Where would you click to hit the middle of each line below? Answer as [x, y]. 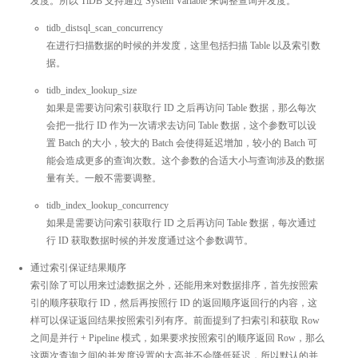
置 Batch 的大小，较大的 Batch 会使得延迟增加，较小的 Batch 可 [182, 143]
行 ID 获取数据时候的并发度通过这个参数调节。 [150, 240]
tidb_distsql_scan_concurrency [105, 28]
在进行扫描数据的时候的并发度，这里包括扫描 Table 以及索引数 [183, 45]
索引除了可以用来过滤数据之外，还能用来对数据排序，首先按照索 [174, 285]
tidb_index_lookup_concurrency [107, 205]
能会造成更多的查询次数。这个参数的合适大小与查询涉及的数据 [185, 160]
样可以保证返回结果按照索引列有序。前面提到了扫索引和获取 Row [175, 320]
